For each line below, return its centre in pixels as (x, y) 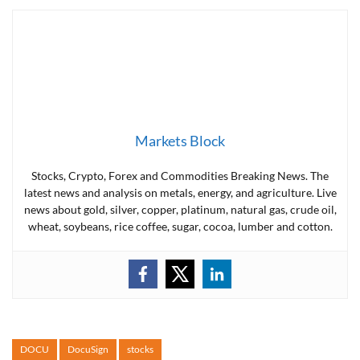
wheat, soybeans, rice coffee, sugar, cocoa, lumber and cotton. (180, 226)
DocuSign (88, 349)
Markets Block (180, 140)
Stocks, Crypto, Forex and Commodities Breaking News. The (180, 175)
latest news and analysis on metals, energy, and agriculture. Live (180, 192)
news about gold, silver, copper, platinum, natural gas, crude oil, (180, 209)
